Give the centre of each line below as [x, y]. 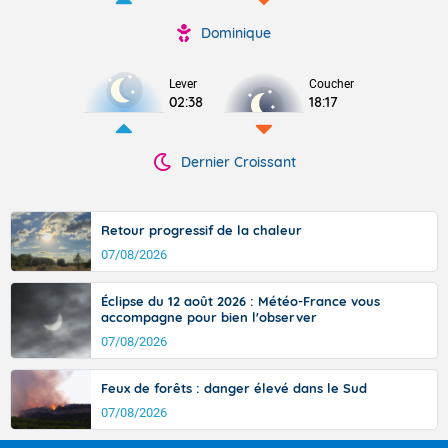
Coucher [331, 84]
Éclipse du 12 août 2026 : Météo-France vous [240, 301]
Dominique [236, 33]
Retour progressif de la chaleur [201, 230]
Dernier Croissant [238, 162]
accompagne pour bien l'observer [209, 317]
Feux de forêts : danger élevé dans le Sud [234, 388]
